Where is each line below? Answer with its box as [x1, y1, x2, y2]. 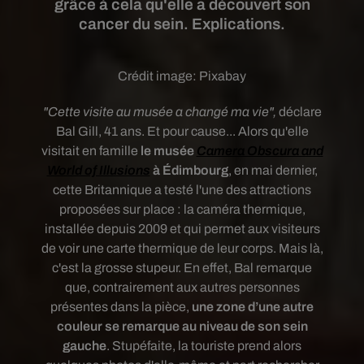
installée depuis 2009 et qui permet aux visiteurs [44, 222, 320, 236]
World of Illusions [46, 163, 150, 177]
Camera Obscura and [196, 144, 323, 158]
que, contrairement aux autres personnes [64, 280, 300, 294]
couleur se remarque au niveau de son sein [56, 319, 308, 333]
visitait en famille [41, 144, 141, 158]
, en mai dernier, [227, 163, 318, 177]
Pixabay [199, 69, 246, 83]
